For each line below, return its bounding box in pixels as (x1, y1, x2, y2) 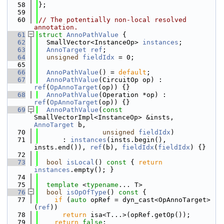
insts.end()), (34, 143, 90, 151)
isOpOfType (66, 188, 106, 196)
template (46, 181, 78, 188)
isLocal (66, 158, 94, 166)
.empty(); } (70, 166, 114, 173)
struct (38, 31, 66, 38)
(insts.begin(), (106, 136, 166, 143)
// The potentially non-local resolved (38, 16, 186, 23)
